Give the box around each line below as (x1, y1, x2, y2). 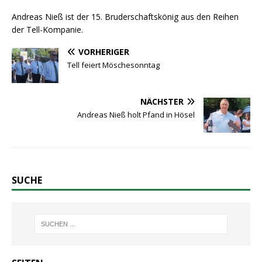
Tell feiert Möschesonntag (67, 59, 160, 70)
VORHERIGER (78, 46, 129, 57)
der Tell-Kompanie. (12, 23, 83, 35)
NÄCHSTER (140, 95, 184, 107)
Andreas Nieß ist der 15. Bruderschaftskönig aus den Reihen (12, 11, 239, 22)
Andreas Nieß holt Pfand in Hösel (77, 109, 195, 120)
